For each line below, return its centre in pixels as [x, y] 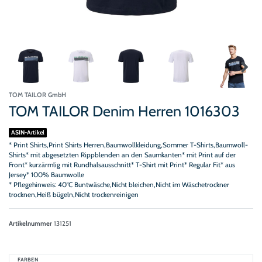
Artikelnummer [31, 223]
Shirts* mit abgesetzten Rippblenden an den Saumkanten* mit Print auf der [122, 155]
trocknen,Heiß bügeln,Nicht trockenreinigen [74, 194]
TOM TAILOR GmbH [37, 94]
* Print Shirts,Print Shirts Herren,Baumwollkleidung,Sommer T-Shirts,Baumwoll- [128, 145]
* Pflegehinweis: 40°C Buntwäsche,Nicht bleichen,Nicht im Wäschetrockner [119, 185]
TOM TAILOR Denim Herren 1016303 [124, 111]
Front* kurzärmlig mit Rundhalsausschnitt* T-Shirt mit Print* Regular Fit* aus [122, 165]
